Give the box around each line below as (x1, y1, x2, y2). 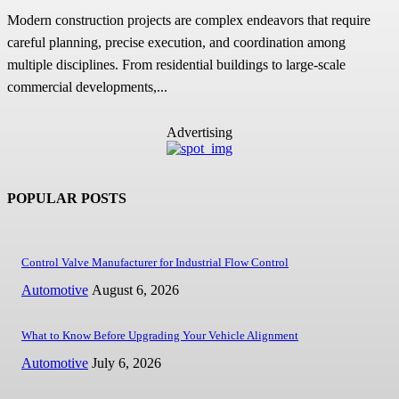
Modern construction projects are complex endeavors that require (7, 12, 370, 28)
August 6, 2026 (92, 282, 179, 298)
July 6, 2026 (92, 355, 161, 371)
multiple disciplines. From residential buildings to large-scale (7, 56, 346, 72)
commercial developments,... (7, 78, 167, 94)
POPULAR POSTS (7, 190, 126, 206)
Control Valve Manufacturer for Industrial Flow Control (21, 256, 289, 270)
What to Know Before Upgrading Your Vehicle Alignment (21, 329, 298, 343)
